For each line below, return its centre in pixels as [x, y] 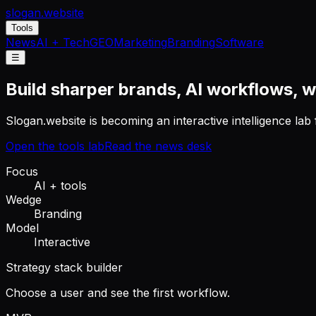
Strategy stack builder [64, 267]
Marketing [140, 42]
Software [239, 42]
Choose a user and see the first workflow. [118, 292]
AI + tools [60, 185]
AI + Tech [63, 42]
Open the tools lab [55, 146]
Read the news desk [158, 146]
